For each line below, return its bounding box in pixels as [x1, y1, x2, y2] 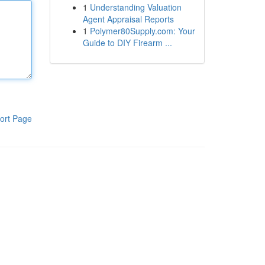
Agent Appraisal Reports [82, 13, 174, 25]
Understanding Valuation [89, 1, 182, 13]
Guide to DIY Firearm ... [82, 37, 172, 49]
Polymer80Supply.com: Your [89, 25, 195, 37]
